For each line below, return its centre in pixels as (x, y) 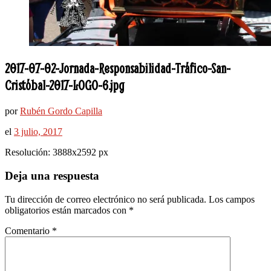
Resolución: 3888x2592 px (57, 152)
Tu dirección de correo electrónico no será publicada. (106, 199)
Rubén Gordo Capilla (61, 111)
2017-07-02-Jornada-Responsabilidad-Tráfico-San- (118, 69)
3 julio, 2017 (38, 132)
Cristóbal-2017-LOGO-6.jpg (65, 86)
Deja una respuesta (52, 176)
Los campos (232, 199)
